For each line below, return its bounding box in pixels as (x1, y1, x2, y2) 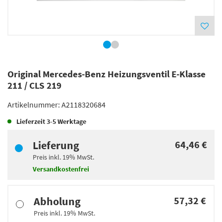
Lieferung (33, 138, 79, 152)
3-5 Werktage (47, 117, 86, 126)
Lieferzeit (16, 117, 47, 126)
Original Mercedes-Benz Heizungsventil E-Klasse (7, 68, 206, 80)
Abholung (34, 194, 81, 208)
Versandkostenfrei (33, 165, 89, 173)
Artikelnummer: (7, 100, 61, 110)
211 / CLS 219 (7, 79, 61, 91)
